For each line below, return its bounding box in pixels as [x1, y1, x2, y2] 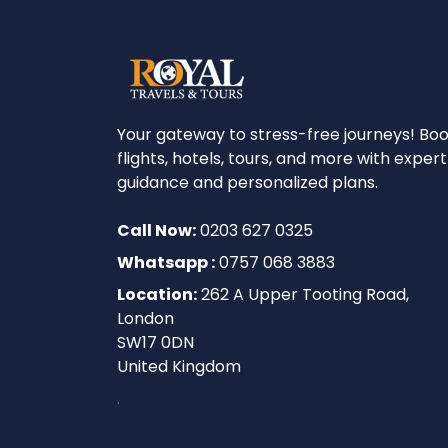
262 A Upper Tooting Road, [197, 282, 409, 306]
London [117, 306, 174, 330]
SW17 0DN [117, 330, 194, 354]
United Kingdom [117, 354, 241, 378]
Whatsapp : [117, 250, 215, 274]
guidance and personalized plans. [117, 170, 378, 194]
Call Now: [117, 218, 196, 242]
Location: [117, 282, 197, 306]
